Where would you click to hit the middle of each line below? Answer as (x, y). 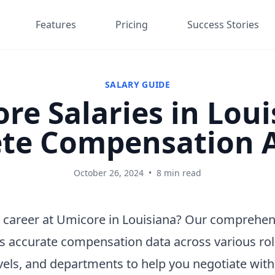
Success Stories (223, 25)
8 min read (179, 173)
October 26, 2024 (109, 173)
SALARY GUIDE (137, 84)
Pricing (132, 25)
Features (56, 25)
